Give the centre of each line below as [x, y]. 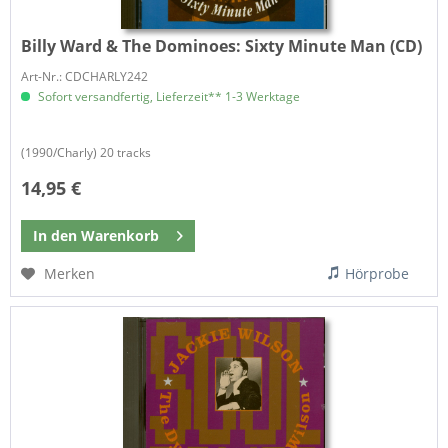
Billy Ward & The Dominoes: [133, 46]
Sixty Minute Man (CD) [334, 46]
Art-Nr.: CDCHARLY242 [85, 77]
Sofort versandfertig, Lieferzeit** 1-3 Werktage [168, 97]
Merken [70, 274]
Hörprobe [377, 274]
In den [55, 236]
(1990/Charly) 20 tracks [86, 153]
